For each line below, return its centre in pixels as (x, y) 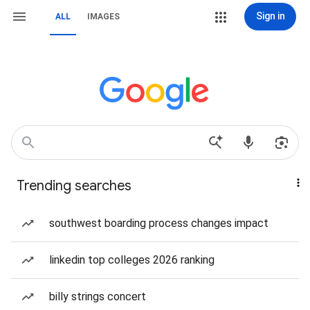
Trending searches (74, 186)
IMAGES (103, 17)
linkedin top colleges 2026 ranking (132, 260)
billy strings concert (98, 297)
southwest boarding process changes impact (159, 223)
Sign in (270, 16)
